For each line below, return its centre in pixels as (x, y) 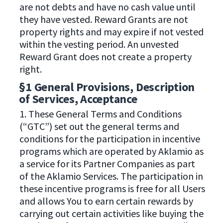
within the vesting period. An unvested (99, 44)
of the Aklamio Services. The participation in (111, 176)
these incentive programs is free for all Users (112, 188)
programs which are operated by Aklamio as (111, 151)
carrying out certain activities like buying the (111, 213)
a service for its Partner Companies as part (107, 163)
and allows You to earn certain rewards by (106, 201)
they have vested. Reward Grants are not (104, 19)
